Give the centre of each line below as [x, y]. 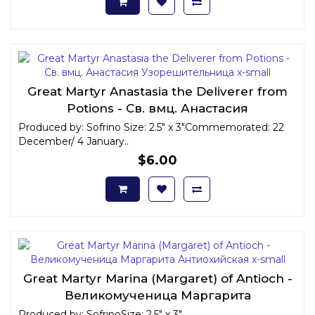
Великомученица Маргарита [157, 295]
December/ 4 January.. [73, 141]
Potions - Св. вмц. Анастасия [157, 108]
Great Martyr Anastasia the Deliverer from [157, 91]
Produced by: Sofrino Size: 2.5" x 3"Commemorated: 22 [151, 127]
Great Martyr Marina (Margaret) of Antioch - [157, 278]
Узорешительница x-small [157, 125]
